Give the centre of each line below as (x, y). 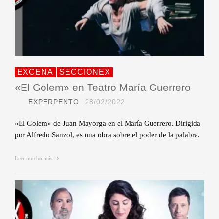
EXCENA (35, 72)
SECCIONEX (85, 72)
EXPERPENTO (54, 102)
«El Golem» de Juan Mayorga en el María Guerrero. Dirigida (108, 123)
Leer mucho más (34, 159)
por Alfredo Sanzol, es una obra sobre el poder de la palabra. (107, 135)
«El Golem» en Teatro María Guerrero (103, 88)
